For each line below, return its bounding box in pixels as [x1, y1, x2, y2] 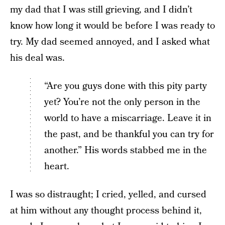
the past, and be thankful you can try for [44, 128, 214, 141]
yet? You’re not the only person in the [44, 95, 200, 109]
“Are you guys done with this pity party [44, 79, 207, 93]
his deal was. [10, 51, 65, 65]
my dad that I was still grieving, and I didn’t [10, 3, 192, 17]
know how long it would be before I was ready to [10, 19, 215, 33]
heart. [44, 160, 69, 173]
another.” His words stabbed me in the [44, 144, 207, 157]
